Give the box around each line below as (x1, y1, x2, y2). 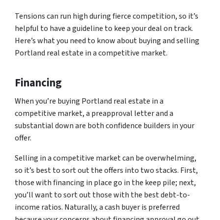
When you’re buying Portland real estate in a (15, 96, 164, 107)
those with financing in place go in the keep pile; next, (15, 177, 196, 188)
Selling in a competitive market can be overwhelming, (15, 153, 196, 164)
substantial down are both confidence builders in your (15, 120, 194, 131)
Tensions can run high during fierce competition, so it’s (15, 11, 198, 22)
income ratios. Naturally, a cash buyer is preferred (15, 202, 180, 213)
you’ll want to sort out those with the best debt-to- (15, 190, 190, 200)
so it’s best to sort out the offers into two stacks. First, (15, 165, 198, 176)
